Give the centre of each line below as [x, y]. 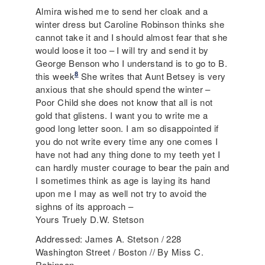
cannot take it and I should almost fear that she [132, 37]
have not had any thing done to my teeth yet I [128, 154]
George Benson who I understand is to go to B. [132, 63]
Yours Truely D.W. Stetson [90, 219]
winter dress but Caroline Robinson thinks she [130, 24]
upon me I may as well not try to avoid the [121, 193]
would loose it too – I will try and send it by [122, 50]
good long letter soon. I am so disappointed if [127, 128]
